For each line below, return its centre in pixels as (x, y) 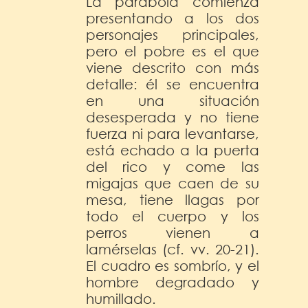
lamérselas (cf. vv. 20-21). (173, 249)
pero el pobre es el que (173, 51)
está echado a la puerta (173, 150)
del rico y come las (173, 166)
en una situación (173, 100)
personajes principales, (173, 34)
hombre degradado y (173, 282)
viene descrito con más (173, 67)
